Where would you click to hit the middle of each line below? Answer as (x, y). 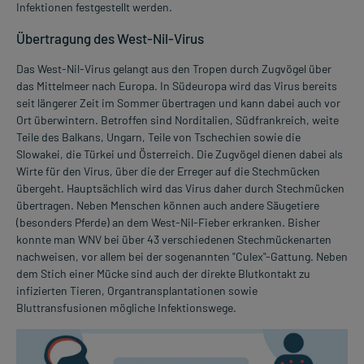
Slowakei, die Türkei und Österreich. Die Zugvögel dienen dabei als (180, 154)
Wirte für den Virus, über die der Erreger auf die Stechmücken (168, 171)
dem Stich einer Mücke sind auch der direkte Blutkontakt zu (163, 273)
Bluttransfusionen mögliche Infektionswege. (126, 307)
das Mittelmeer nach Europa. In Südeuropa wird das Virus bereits (177, 85)
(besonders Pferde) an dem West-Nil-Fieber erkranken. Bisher (168, 222)
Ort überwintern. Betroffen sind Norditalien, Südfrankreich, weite (178, 119)
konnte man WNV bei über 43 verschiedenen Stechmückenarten (174, 239)
